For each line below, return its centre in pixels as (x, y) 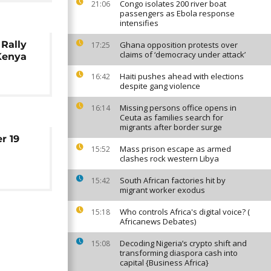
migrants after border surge (171, 127)
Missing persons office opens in (178, 108)
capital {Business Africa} (164, 263)
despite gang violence (160, 86)
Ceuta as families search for (171, 117)
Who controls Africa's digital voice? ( (185, 212)
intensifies (139, 23)
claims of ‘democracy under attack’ (183, 54)
